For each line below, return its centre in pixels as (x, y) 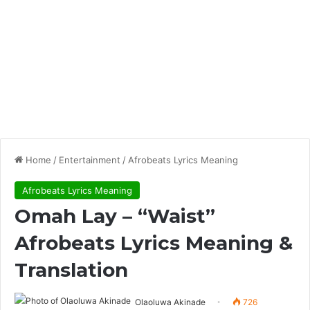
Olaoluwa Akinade (170, 302)
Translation (71, 270)
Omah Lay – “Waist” (115, 216)
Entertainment (90, 160)
